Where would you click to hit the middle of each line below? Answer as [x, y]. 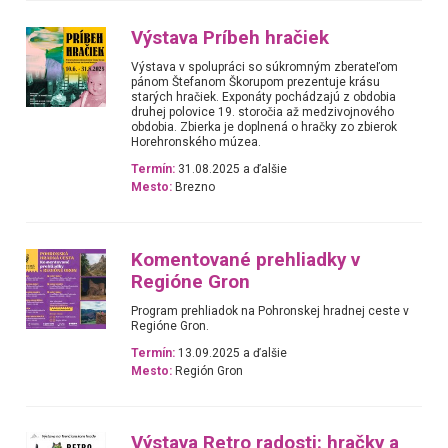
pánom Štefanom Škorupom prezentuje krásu [256, 81]
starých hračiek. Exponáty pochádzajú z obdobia [264, 96]
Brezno [194, 187]
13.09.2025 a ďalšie [231, 352]
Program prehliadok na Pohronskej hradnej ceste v [270, 310]
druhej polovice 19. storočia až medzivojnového [263, 111]
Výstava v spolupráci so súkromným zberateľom [265, 66]
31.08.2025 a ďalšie [231, 169]
